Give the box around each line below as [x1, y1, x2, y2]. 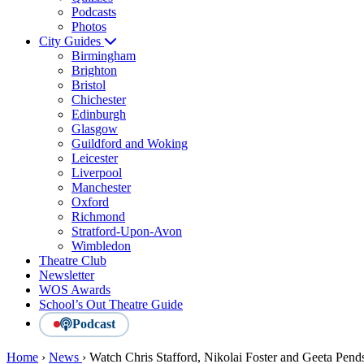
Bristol [71, 77, 106, 92]
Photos [71, 19, 106, 33]
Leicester [71, 150, 118, 165]
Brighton [71, 63, 117, 77]
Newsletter [39, 267, 94, 282]
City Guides [39, 33, 104, 48]
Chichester [71, 92, 126, 106]
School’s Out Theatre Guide [39, 297, 183, 311]
